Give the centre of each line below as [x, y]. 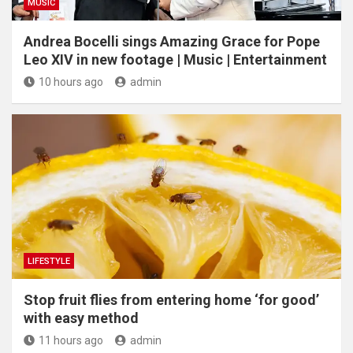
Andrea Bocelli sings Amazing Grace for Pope [172, 41]
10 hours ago [71, 82]
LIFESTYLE [49, 261]
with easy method [81, 318]
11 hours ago [71, 340]
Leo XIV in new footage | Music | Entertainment [175, 59]
